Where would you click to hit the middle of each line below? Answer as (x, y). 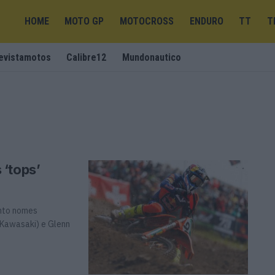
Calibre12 (87, 57)
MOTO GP (84, 21)
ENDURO (206, 21)
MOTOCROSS (147, 21)
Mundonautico (151, 57)
